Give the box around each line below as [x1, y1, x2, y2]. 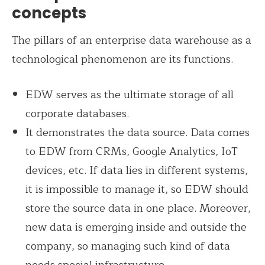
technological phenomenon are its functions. [12, 50, 233, 68]
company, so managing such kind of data [25, 237, 231, 255]
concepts [12, 2, 86, 24]
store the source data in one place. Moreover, [25, 199, 251, 217]
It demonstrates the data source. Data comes [25, 123, 250, 141]
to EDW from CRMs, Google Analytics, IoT [25, 142, 238, 160]
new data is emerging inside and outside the [25, 218, 247, 236]
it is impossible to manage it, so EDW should [25, 180, 249, 198]
